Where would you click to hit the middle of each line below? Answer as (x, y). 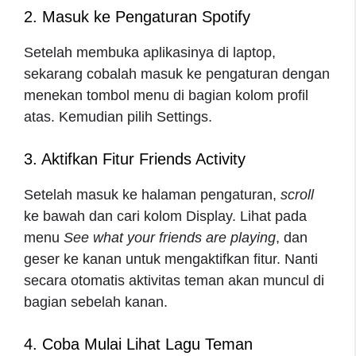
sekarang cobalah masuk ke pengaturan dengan (177, 74)
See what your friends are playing (170, 237)
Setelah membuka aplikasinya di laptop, (150, 52)
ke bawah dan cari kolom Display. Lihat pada (165, 216)
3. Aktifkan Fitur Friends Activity (135, 159)
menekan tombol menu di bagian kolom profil (166, 95)
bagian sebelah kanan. (96, 302)
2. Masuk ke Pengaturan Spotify (137, 16)
